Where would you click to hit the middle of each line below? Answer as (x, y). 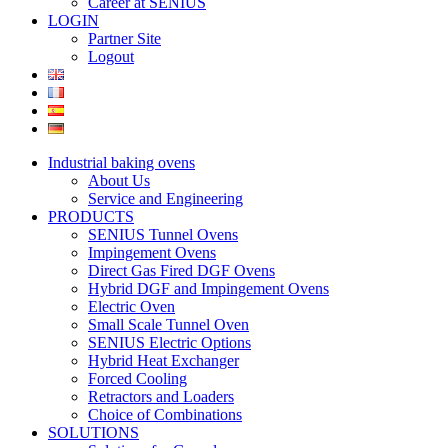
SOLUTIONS (93, 432)
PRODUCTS (91, 216)
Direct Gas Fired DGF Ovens (181, 270)
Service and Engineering (165, 198)
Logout (111, 56)
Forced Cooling (137, 378)
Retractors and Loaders (161, 396)
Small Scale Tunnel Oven (168, 324)
